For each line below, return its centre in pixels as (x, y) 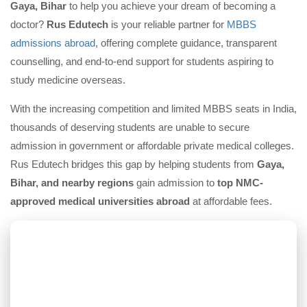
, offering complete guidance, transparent (186, 43)
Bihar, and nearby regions (72, 183)
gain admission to (175, 183)
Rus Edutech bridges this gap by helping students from (134, 164)
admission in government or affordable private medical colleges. (152, 146)
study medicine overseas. (68, 80)
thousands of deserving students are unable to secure (130, 127)
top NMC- (240, 183)
